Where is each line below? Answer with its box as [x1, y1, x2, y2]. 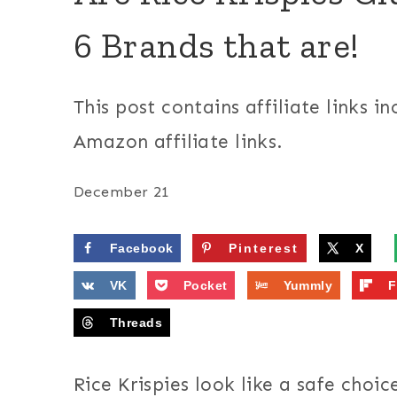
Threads [110, 315, 162, 331]
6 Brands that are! [74, 24, 360, 67]
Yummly [283, 278, 333, 293]
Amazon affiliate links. [74, 130, 284, 154]
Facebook [110, 241, 174, 256]
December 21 [74, 183, 170, 201]
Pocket [183, 278, 228, 293]
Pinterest [229, 241, 300, 256]
